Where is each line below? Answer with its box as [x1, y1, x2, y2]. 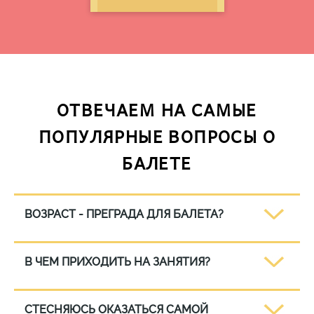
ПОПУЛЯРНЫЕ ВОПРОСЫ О [39, 123, 275, 149]
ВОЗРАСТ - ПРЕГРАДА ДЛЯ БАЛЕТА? [25, 207, 224, 221]
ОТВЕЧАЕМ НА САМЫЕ [57, 96, 257, 123]
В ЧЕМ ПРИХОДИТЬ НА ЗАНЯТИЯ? [25, 255, 210, 268]
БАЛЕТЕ [122, 149, 192, 176]
